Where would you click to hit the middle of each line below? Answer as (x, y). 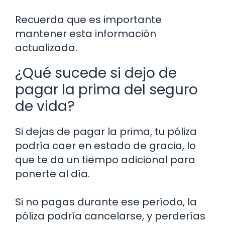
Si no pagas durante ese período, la (106, 202)
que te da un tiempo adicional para (105, 159)
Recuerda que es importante (88, 19)
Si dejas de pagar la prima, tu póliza (106, 131)
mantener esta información (86, 33)
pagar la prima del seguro (106, 89)
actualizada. (46, 47)
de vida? (45, 106)
